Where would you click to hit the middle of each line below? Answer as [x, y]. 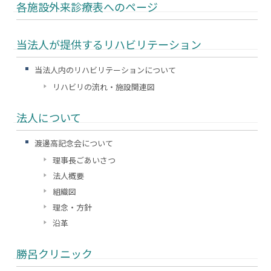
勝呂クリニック [55, 253]
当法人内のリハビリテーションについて [106, 70]
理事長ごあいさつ [84, 160]
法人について [49, 117]
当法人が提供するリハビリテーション [109, 44]
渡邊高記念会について [74, 143]
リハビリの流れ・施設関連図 [104, 87]
